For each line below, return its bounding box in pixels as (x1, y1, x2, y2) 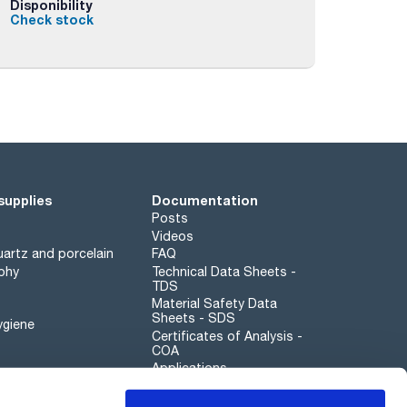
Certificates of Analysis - (151, 328, 303, 343)
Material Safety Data (151, 296, 277, 311)
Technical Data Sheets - (151, 263, 296, 279)
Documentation (151, 192, 258, 208)
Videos (151, 228, 194, 243)
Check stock (9, 11, 94, 27)
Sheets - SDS (151, 311, 235, 325)
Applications (151, 361, 227, 375)
